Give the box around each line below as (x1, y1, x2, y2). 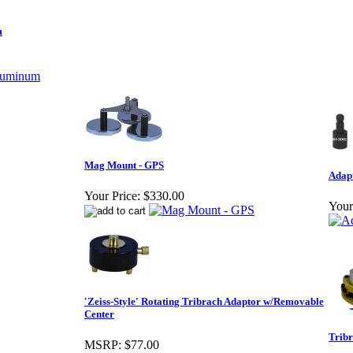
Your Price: (84, 189, 140, 203)
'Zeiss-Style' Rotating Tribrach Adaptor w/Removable (84, 295, 324, 308)
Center (84, 308, 114, 321)
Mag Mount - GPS (84, 159, 164, 172)
